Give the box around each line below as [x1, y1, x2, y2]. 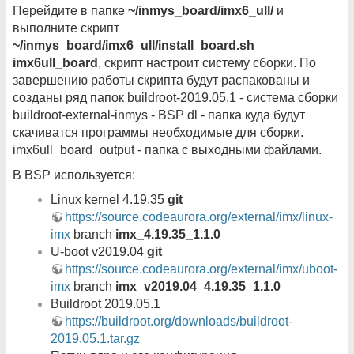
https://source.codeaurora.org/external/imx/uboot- [65, 262, 337, 277]
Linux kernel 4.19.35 [51, 193, 168, 207]
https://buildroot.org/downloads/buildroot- [65, 314, 292, 329]
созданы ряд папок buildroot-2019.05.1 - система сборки [13, 91, 338, 105]
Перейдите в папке [13, 4, 128, 18]
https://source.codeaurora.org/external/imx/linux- [65, 210, 333, 224]
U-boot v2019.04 [51, 245, 147, 259]
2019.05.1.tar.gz [51, 332, 140, 346]
